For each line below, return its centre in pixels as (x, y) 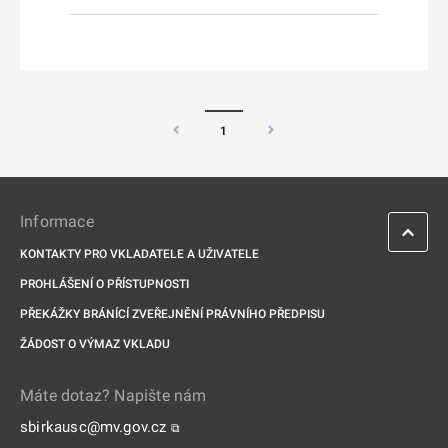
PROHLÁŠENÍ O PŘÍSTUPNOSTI (104, 284)
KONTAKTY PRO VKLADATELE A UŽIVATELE (139, 254)
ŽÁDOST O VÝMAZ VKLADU (95, 344)
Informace (57, 221)
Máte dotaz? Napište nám (113, 395)
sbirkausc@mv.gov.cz (93, 427)
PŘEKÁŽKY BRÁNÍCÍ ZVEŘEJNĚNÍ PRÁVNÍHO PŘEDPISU (172, 314)
